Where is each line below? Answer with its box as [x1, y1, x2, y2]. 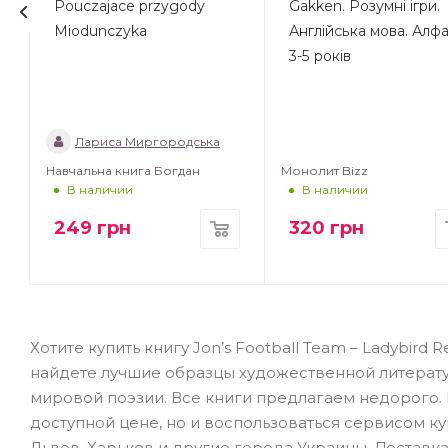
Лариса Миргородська [75, 134, 220, 150]
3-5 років [288, 47, 351, 66]
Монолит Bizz [280, 163, 368, 179]
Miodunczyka [54, 22, 147, 41]
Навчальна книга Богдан [46, 163, 200, 179]
